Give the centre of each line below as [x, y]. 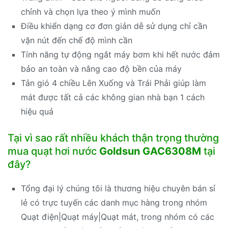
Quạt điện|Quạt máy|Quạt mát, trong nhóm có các [117, 217]
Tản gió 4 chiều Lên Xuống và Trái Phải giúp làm [113, 83]
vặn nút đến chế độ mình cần [76, 40]
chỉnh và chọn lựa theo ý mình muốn [90, 11]
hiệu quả [37, 111]
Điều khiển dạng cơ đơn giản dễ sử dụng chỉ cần [114, 26]
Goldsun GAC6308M [150, 151]
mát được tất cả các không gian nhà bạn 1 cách [112, 97]
